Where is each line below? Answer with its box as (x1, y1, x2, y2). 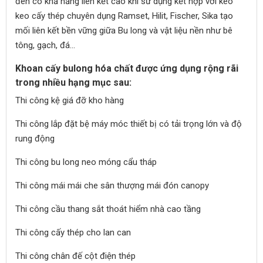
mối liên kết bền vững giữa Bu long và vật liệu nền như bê (15, 25, 232, 36)
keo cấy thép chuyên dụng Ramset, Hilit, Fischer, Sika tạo (15, 11, 233, 21)
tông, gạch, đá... (15, 40, 75, 50)
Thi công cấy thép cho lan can (15, 227, 131, 238)
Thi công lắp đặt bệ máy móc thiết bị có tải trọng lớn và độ (15, 119, 242, 129)
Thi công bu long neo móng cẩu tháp (15, 157, 157, 167)
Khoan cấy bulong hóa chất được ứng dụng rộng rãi (15, 63, 238, 74)
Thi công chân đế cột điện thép (15, 251, 136, 261)
